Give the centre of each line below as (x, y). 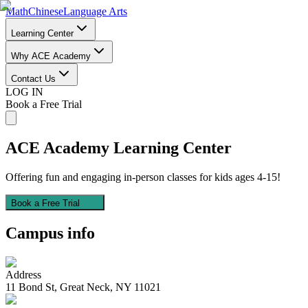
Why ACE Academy (51, 56)
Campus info (50, 233)
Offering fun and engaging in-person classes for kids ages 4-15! (143, 177)
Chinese (46, 11)
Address (23, 274)
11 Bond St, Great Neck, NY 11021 (83, 287)
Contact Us (33, 79)
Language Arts (95, 11)
